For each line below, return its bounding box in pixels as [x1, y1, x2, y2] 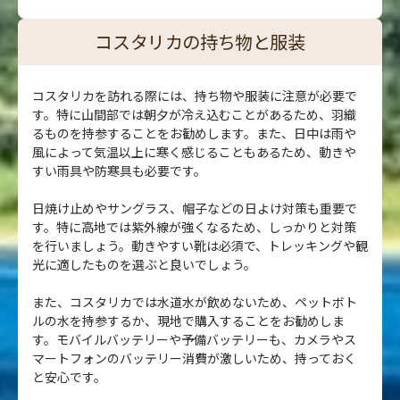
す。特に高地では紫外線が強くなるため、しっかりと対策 [32, 217, 356, 236]
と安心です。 [32, 367, 106, 386]
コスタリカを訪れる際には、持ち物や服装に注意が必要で [32, 86, 357, 104]
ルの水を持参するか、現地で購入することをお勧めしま [32, 311, 345, 329]
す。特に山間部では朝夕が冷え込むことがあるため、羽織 [32, 104, 356, 123]
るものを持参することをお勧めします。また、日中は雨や [32, 123, 356, 142]
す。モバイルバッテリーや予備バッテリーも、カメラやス [32, 329, 356, 348]
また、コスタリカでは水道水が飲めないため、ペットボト [32, 292, 357, 311]
